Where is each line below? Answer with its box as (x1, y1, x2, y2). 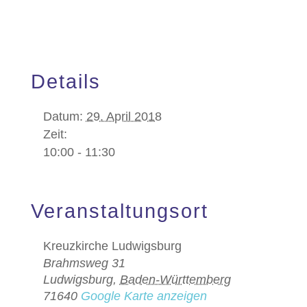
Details (30, 71, 101, 93)
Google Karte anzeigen (80, 289, 207, 303)
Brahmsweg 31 (42, 256, 125, 270)
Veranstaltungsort (30, 200, 208, 222)
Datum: (42, 110, 83, 123)
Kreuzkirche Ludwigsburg (42, 239, 182, 253)
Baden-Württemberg (119, 273, 231, 286)
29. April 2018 (86, 110, 162, 123)
